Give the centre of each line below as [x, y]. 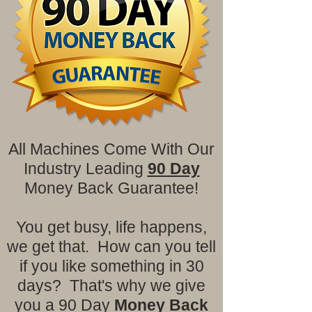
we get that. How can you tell [111, 246]
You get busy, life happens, [111, 227]
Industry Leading [85, 168]
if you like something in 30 [111, 266]
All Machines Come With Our [111, 149]
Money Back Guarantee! [111, 188]
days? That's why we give [111, 285]
